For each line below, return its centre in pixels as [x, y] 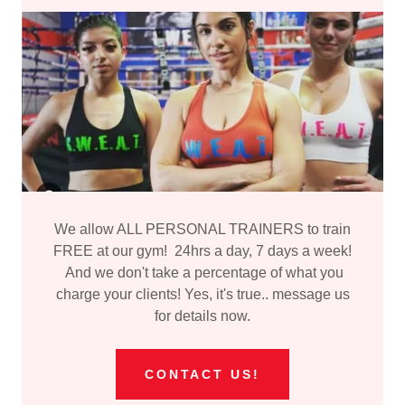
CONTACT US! [202, 375]
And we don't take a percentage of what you [202, 273]
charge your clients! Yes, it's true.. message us [202, 295]
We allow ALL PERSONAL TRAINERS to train [202, 230]
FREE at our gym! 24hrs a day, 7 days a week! [202, 251]
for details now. [202, 316]
